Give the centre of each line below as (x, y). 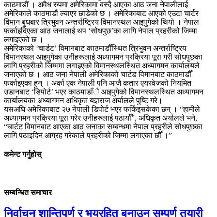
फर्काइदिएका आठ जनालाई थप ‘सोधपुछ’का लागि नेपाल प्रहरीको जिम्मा (101, 31)
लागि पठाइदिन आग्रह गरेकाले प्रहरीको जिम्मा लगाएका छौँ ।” (88, 135)
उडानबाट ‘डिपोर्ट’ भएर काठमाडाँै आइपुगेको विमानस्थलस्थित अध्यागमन (104, 92)
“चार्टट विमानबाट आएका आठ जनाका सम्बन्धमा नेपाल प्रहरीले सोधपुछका (103, 126)
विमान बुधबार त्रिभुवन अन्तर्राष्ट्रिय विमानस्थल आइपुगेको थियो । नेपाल (101, 22)
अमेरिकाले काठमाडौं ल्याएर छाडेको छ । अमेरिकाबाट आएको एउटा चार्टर (101, 13)
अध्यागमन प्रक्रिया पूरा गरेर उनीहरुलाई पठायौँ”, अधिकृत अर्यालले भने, (101, 118)
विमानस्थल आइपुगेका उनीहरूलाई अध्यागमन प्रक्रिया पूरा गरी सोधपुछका (103, 57)
